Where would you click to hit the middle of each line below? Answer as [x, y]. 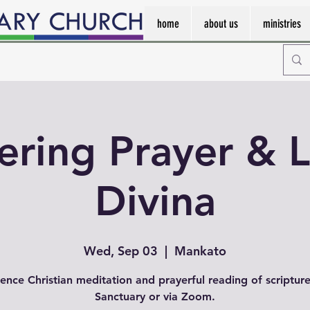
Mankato [200, 251]
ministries [282, 24]
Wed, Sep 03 [121, 251]
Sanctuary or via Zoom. [155, 297]
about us [221, 24]
